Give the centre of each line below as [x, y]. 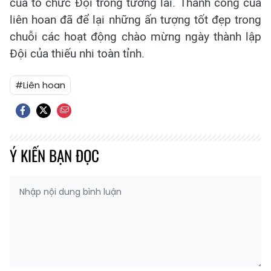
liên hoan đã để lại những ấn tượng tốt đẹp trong [135, 19]
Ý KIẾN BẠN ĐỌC [54, 155]
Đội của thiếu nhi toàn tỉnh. [77, 53]
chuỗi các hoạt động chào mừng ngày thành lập [135, 36]
